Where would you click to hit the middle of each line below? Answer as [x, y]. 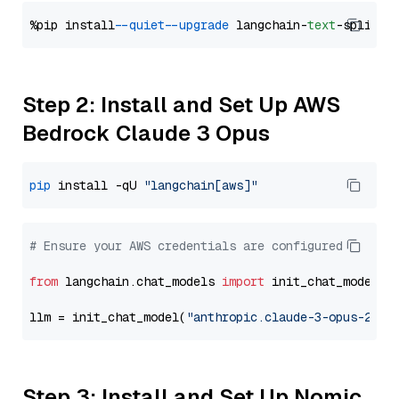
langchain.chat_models [140, 281]
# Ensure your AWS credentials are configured [186, 246]
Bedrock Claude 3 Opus [146, 133]
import [243, 281]
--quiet [143, 25]
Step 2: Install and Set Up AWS [181, 105]
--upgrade [200, 25]
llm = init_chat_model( [108, 317]
